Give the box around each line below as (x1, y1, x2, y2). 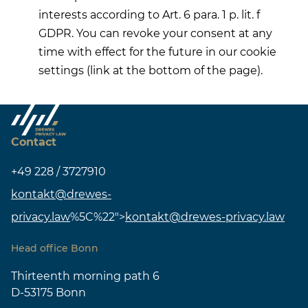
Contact (11, 135, 56, 148)
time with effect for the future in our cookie (38, 45, 276, 58)
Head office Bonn (11, 241, 98, 254)
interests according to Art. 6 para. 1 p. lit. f (38, 8, 260, 21)
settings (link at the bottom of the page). (38, 64, 263, 77)
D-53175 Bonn (11, 285, 86, 299)
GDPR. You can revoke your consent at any (38, 27, 272, 40)
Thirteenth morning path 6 (11, 269, 159, 283)
